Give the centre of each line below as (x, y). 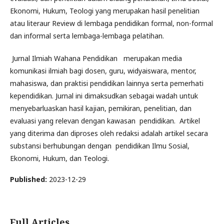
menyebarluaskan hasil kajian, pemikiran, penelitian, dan (101, 108)
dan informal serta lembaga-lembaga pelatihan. (87, 35)
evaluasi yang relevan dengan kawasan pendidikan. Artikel (105, 120)
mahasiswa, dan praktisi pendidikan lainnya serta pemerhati (107, 83)
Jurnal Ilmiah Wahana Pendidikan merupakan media (96, 58)
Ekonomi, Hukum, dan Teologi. (59, 158)
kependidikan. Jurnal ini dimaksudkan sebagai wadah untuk (104, 95)
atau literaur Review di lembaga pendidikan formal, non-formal (111, 23)
